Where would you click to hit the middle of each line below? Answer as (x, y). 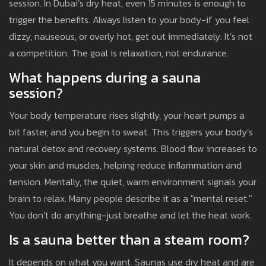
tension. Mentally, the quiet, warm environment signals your (133, 182)
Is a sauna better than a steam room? (129, 240)
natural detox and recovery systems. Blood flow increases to (133, 149)
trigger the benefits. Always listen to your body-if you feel (129, 20)
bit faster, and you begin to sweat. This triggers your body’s (131, 132)
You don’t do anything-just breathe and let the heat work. (130, 215)
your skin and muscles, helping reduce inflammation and (125, 165)
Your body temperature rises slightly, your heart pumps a (127, 115)
